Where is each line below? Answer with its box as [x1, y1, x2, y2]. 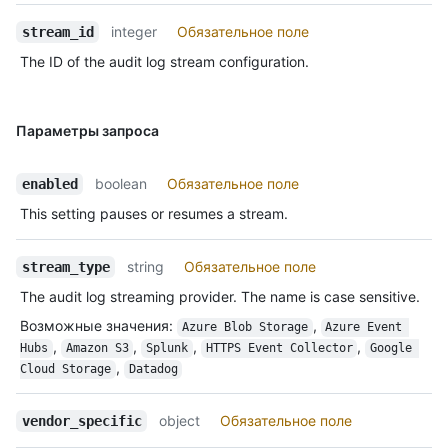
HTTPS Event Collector [205, 341, 353, 356]
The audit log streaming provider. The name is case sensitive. [20, 288, 420, 306]
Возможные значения [20, 317, 169, 335]
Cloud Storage [20, 362, 111, 377]
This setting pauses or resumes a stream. [20, 205, 288, 223]
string [127, 258, 165, 276]
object [159, 412, 201, 430]
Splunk [146, 341, 188, 356]
